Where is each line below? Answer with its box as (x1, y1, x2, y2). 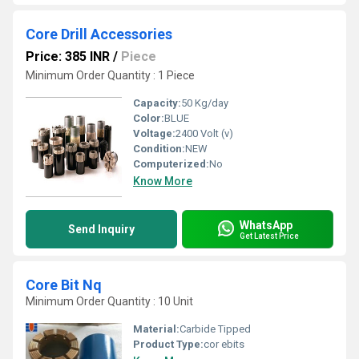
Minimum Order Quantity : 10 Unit (26, 295, 193, 308)
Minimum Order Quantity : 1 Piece (26, 69, 195, 82)
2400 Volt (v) (175, 127, 233, 139)
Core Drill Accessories (26, 26, 172, 42)
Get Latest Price (240, 231, 299, 240)
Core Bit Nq (26, 276, 102, 293)
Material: (133, 323, 179, 335)
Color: (133, 112, 164, 124)
